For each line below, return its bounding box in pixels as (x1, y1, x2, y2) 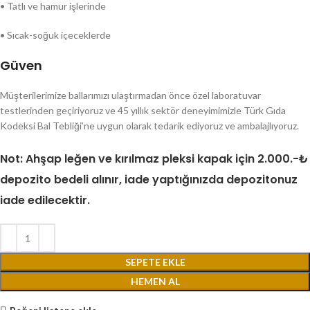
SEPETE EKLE (125, 256, 185, 268)
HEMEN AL (130, 275, 180, 287)
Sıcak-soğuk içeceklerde (5, 29, 111, 41)
